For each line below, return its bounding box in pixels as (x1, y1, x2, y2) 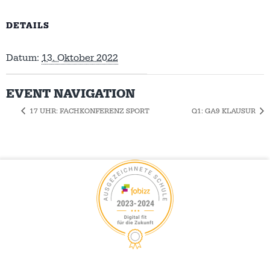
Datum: (6, 51, 39, 64)
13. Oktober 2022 (42, 51, 118, 64)
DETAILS (6, 20, 49, 31)
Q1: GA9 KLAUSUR (192, 106, 257, 116)
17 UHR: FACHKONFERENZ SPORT (28, 106, 149, 116)
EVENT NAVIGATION (6, 86, 135, 102)
